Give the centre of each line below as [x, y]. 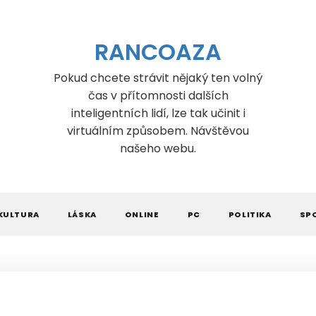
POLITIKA [250, 214]
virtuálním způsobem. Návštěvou [158, 131]
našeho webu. [158, 148]
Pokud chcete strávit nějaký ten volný [158, 78]
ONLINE [142, 214]
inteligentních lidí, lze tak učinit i [158, 113]
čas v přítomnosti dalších [158, 96]
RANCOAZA [158, 52]
